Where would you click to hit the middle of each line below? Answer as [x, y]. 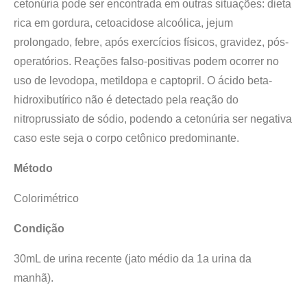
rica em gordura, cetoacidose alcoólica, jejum [123, 23]
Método [33, 169]
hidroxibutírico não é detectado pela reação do [126, 100]
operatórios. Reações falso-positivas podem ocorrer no [146, 62]
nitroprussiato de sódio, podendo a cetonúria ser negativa [153, 119]
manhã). [34, 278]
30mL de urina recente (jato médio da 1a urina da [133, 259]
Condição [39, 229]
